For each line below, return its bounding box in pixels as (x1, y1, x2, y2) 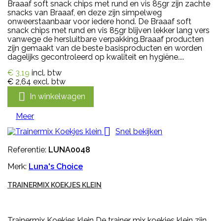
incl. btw (32, 68, 62, 78)
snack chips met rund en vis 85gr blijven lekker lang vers (7, 26, 210, 36)
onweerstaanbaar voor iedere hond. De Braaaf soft (7, 17, 191, 27)
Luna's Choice (29, 162, 83, 172)
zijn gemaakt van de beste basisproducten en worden (7, 43, 202, 53)
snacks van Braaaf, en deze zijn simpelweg (7, 8, 162, 18)
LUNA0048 (48, 145, 90, 155)
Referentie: (7, 145, 48, 155)
